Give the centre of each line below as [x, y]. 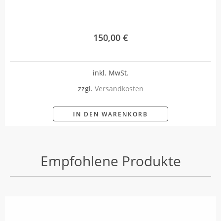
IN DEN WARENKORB [110, 114]
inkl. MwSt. [110, 73]
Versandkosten [119, 89]
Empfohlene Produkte [110, 161]
